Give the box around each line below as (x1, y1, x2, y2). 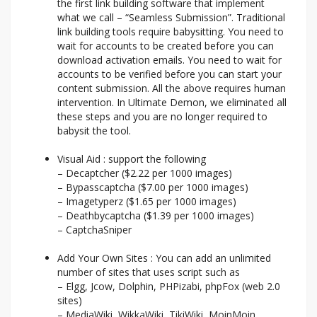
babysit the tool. (57, 124, 131, 138)
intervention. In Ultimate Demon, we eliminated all (57, 96, 287, 110)
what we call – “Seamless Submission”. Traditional (57, 11, 285, 25)
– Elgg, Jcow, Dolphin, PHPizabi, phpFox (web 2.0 (57, 279, 280, 294)
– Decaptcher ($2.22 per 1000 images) (57, 166, 232, 180)
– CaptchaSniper (57, 223, 132, 237)
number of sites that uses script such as (57, 265, 240, 279)
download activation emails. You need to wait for (57, 53, 282, 67)
